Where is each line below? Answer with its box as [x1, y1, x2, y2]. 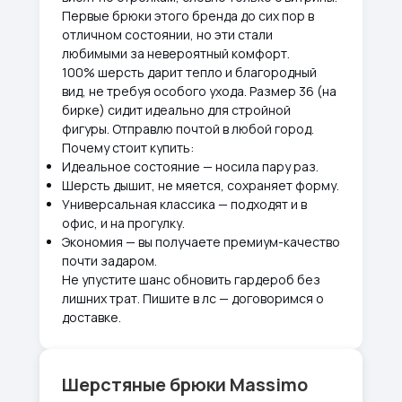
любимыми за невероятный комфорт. [62, 45, 290, 62]
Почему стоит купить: [62, 139, 194, 156]
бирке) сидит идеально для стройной [62, 101, 291, 118]
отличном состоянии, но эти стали [62, 26, 273, 43]
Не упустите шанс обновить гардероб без [62, 271, 320, 288]
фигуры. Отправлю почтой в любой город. [62, 120, 314, 137]
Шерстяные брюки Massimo [62, 372, 308, 397]
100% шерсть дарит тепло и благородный [62, 64, 317, 81]
